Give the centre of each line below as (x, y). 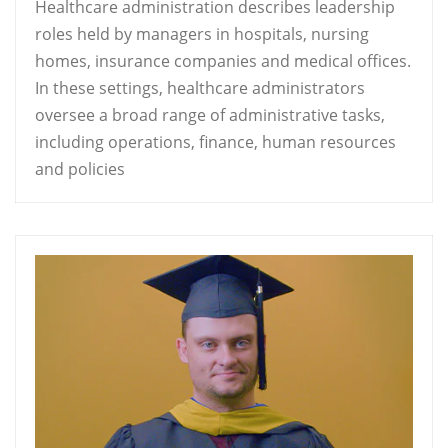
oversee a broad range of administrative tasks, (210, 114)
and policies (80, 168)
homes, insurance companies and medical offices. (223, 60)
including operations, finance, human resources (215, 141)
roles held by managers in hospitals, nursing (202, 33)
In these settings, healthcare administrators (200, 87)
